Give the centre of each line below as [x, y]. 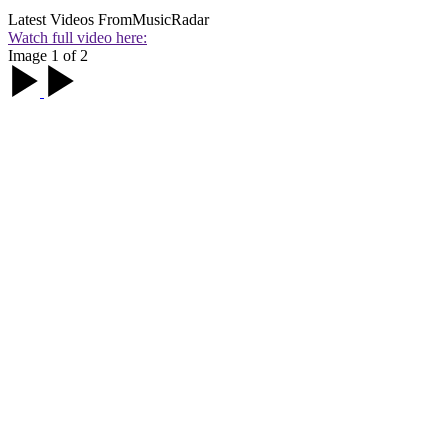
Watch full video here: [77, 38]
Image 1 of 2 [48, 56]
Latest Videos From [70, 20]
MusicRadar [170, 20]
